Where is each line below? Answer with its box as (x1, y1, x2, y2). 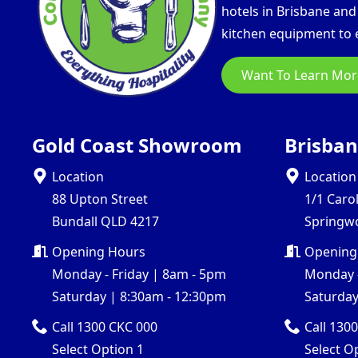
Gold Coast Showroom (32, 131, 242, 158)
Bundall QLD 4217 (52, 212, 159, 230)
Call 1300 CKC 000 (52, 317, 157, 336)
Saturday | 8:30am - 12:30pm (52, 287, 226, 305)
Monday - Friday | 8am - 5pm (52, 265, 226, 283)
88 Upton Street (52, 189, 148, 208)
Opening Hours (52, 242, 145, 261)
